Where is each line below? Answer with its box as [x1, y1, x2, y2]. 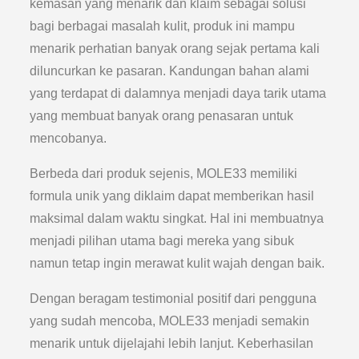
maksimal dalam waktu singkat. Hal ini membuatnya [30, 212, 325, 225]
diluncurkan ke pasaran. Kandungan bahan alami [30, 64, 310, 78]
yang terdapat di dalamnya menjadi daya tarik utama [30, 87, 327, 100]
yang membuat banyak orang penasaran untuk [30, 109, 294, 123]
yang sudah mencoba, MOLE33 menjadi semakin [30, 314, 310, 328]
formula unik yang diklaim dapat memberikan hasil [30, 189, 315, 203]
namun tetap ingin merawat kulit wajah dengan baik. [30, 256, 325, 270]
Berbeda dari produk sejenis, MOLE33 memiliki [30, 167, 298, 180]
